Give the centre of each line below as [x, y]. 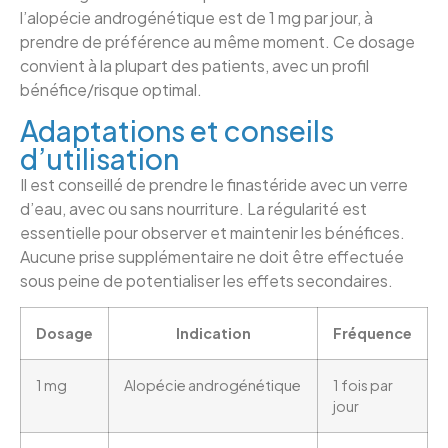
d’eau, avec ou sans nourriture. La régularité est [193, 208]
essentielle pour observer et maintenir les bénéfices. [212, 232]
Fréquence [372, 332]
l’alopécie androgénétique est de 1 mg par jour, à [196, 18]
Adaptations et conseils [177, 130]
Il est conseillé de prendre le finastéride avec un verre [214, 184]
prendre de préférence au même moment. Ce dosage [217, 42]
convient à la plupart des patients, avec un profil [194, 66]
